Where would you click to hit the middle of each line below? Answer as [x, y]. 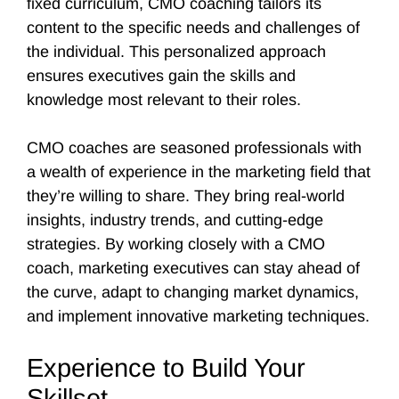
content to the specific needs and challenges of [193, 28]
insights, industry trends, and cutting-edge [175, 220]
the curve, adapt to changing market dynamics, [193, 292]
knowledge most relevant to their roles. [164, 100]
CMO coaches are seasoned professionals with [194, 148]
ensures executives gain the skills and [161, 76]
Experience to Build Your [166, 368]
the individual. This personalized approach [176, 52]
